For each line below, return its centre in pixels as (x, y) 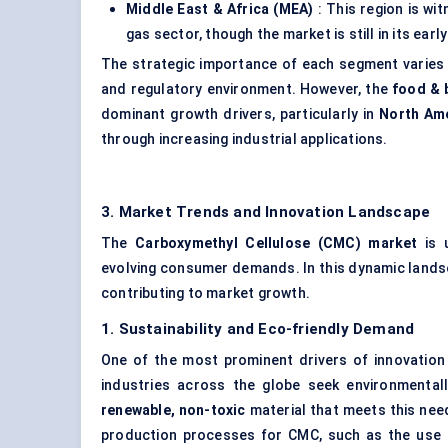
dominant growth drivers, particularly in (240, 114)
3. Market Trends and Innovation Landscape (266, 212)
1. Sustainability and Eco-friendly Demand (258, 329)
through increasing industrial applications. (244, 139)
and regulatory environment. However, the (246, 89)
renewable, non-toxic (173, 410)
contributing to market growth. (205, 293)
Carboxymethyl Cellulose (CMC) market (276, 243)
